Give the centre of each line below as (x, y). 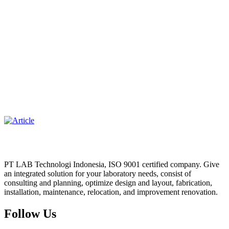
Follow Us (30, 213)
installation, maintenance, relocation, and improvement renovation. (111, 192)
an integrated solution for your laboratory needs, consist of (98, 173)
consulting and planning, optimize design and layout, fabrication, (108, 182)
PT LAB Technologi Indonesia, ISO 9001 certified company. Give (112, 164)
